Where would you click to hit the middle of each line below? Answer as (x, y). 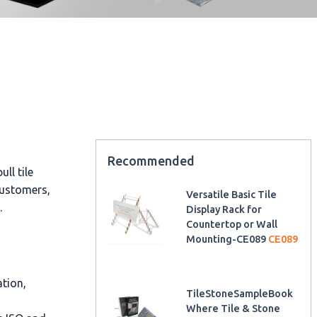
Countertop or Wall (232, 224)
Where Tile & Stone (234, 308)
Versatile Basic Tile (232, 194)
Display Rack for (224, 209)
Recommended (151, 160)
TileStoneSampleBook (240, 293)
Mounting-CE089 (227, 239)
